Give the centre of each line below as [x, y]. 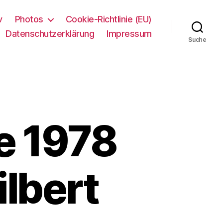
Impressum [129, 34]
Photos [29, 19]
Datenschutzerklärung [50, 34]
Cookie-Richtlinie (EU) [109, 19]
